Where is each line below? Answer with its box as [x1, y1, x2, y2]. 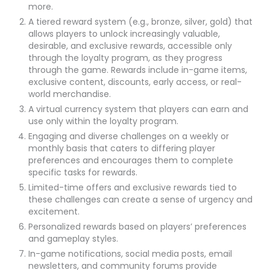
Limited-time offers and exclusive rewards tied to [28, 181, 237, 193]
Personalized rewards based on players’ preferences [28, 220, 246, 233]
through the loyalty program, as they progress [28, 51, 222, 64]
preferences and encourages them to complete [28, 154, 233, 166]
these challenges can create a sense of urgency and [28, 193, 253, 206]
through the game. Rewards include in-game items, [28, 63, 247, 76]
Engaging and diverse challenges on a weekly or [28, 130, 229, 142]
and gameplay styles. [28, 232, 118, 245]
